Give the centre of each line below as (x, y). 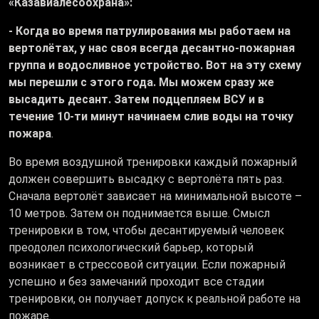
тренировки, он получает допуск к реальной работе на (155, 299)
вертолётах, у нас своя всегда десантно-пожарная (152, 48)
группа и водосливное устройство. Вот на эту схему (155, 66)
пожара (30, 134)
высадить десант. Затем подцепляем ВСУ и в (136, 100)
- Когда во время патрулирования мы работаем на (150, 31)
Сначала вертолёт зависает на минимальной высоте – (155, 197)
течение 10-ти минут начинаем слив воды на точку (151, 117)
